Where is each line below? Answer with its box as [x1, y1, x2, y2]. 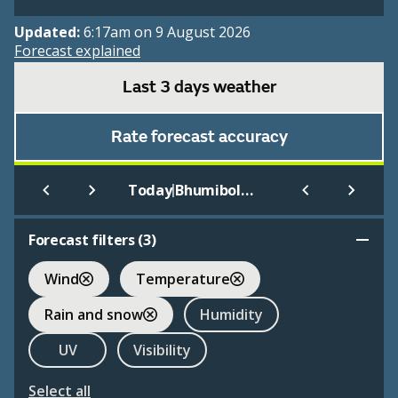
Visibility [133, 339, 191, 360]
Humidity [200, 304, 263, 324]
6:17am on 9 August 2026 [84, 22, 251, 43]
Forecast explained [14, 41, 140, 61]
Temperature [136, 268, 230, 289]
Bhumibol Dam [240, 180, 253, 201]
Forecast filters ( [28, 230, 144, 251]
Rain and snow [44, 304, 143, 324]
